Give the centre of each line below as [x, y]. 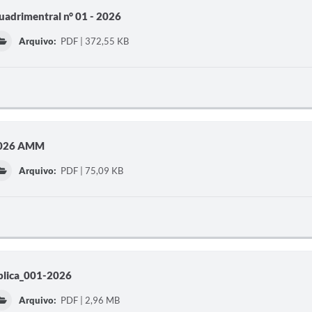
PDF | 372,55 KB [94, 41]
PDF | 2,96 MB [89, 300]
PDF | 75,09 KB [91, 171]
